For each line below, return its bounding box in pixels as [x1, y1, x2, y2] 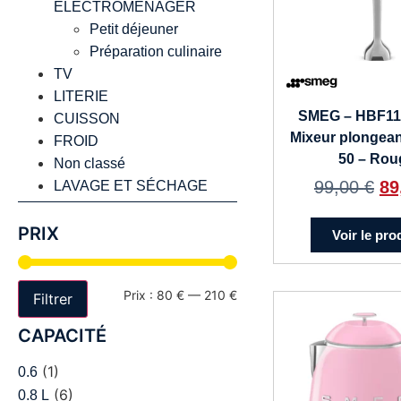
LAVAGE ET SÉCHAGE [54, 178, 208, 194]
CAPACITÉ [18, 325, 107, 347]
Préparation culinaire [90, 44, 222, 60]
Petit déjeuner [90, 21, 178, 38]
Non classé [54, 156, 125, 172]
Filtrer [33, 290, 73, 309]
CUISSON [54, 111, 120, 127]
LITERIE [54, 89, 108, 105]
